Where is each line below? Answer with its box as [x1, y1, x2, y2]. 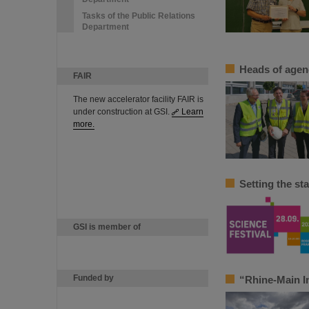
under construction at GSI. [73, 107, 172, 117]
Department [82, 22, 129, 32]
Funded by [73, 273, 114, 283]
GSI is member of [73, 222, 141, 232]
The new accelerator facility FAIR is [73, 94, 203, 104]
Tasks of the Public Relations [82, 11, 195, 21]
